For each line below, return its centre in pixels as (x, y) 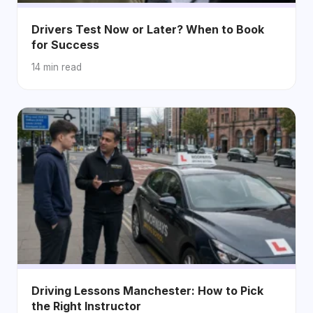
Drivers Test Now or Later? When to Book (148, 29)
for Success (65, 44)
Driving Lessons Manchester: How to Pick (147, 290)
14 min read (57, 67)
